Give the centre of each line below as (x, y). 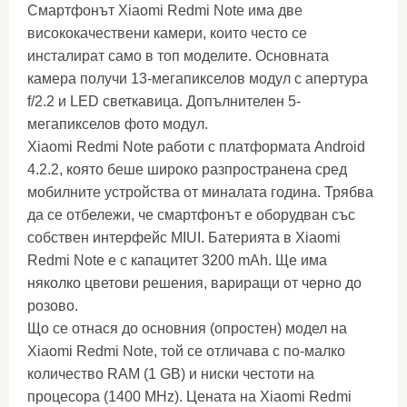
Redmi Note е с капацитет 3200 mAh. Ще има (177, 260)
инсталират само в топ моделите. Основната (178, 56)
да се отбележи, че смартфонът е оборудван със (191, 215)
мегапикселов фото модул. (118, 124)
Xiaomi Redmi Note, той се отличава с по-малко (186, 351)
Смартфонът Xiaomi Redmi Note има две (165, 10)
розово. (53, 306)
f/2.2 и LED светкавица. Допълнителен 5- (164, 101)
